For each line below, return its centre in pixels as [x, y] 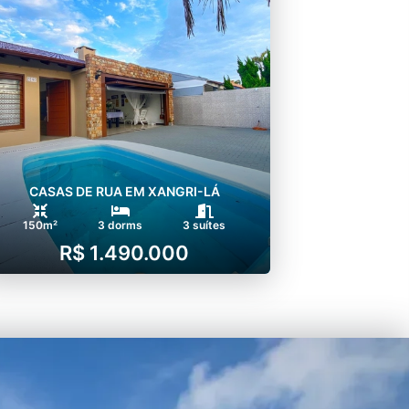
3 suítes [204, 225]
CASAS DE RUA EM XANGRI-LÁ [124, 191]
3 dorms [120, 225]
